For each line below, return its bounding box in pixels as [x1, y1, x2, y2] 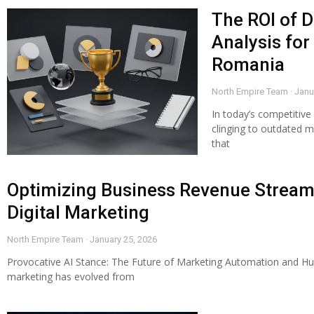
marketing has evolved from [7, 269, 135, 283]
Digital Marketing [7, 201, 149, 223]
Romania [212, 53, 285, 75]
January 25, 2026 [88, 233, 157, 245]
